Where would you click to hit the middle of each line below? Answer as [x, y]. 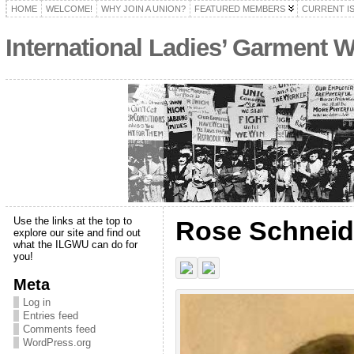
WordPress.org [56, 343]
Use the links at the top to [72, 221]
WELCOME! [69, 9]
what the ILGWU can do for [75, 245]
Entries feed [50, 316]
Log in [36, 302]
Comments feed [59, 329]
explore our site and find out [77, 233]
